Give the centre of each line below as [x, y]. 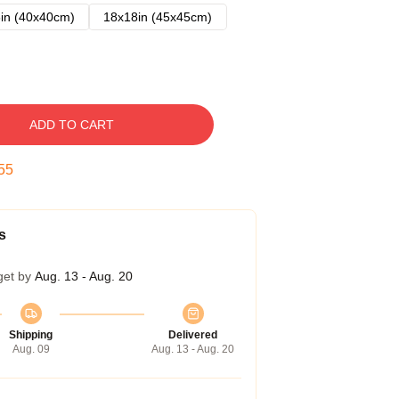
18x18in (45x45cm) [158, 17]
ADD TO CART [71, 125]
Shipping [31, 335]
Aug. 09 [31, 349]
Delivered [193, 335]
